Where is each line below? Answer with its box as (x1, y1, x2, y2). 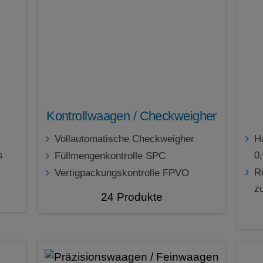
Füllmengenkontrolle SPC (55, 150, 166, 162)
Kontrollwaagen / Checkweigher (46, 109, 217, 124)
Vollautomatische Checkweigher (55, 133, 194, 145)
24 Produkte (100, 191, 163, 204)
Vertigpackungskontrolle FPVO (55, 167, 189, 179)
